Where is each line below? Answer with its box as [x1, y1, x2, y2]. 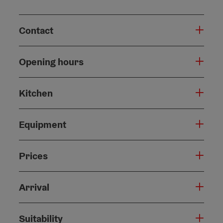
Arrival [19, 180, 49, 194]
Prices [19, 149, 48, 162]
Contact [19, 23, 53, 37]
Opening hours [19, 55, 84, 68]
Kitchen [19, 86, 53, 100]
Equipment [19, 117, 66, 131]
